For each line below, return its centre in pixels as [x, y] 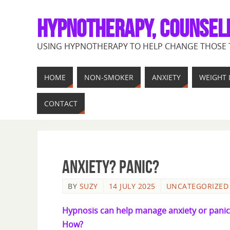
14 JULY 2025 [132, 186]
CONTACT [61, 103]
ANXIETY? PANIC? [111, 167]
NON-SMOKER [109, 77]
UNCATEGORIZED [197, 186]
